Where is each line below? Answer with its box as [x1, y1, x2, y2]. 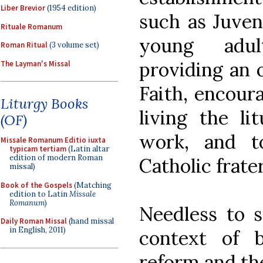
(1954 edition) [45, 3, 96, 13]
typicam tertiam [9, 144, 66, 154]
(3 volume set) [48, 40, 99, 50]
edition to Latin [9, 188, 69, 199]
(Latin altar [66, 144, 109, 154]
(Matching [72, 180, 112, 190]
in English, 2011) [9, 225, 66, 235]
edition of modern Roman [9, 153, 103, 163]
